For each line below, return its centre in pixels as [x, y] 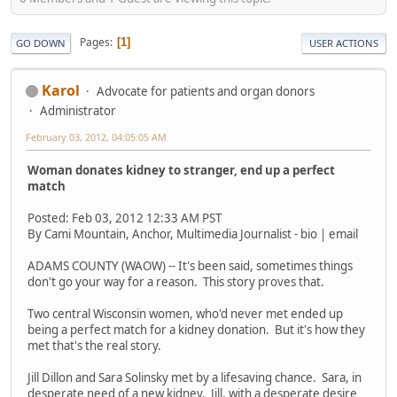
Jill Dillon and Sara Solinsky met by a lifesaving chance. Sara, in [195, 378]
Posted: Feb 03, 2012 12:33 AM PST [125, 218]
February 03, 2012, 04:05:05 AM [96, 136]
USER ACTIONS [344, 43]
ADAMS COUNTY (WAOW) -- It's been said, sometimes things [190, 266]
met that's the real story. [94, 346]
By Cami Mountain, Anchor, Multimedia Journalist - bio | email [193, 234]
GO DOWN [41, 43]
